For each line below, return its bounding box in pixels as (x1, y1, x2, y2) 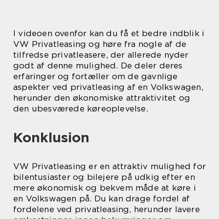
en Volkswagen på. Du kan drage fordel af (13, 194, 190, 203)
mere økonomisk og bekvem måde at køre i (13, 183, 196, 193)
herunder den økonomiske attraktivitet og (13, 93, 191, 103)
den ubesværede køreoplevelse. (13, 104, 148, 113)
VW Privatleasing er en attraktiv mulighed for (13, 161, 206, 171)
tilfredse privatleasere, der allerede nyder (13, 50, 189, 60)
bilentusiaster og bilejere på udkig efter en (13, 172, 195, 182)
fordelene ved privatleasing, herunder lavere (13, 204, 200, 214)
